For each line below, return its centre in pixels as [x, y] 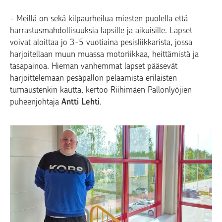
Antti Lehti [81, 101]
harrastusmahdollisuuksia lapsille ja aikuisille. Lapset [101, 30]
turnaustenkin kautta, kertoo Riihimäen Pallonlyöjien [101, 89]
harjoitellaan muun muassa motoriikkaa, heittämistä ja [104, 54]
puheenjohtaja [36, 101]
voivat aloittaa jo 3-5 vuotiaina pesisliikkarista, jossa [101, 42]
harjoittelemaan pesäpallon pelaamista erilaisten [93, 78]
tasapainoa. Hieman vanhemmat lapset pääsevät [94, 66]
